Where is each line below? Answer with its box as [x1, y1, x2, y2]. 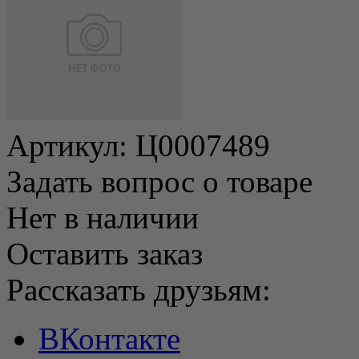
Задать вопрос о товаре [6, 163, 313, 199]
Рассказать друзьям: [6, 272, 271, 307]
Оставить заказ [6, 236, 203, 271]
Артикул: [6, 127, 135, 163]
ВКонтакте [38, 321, 180, 356]
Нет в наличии [6, 200, 199, 235]
